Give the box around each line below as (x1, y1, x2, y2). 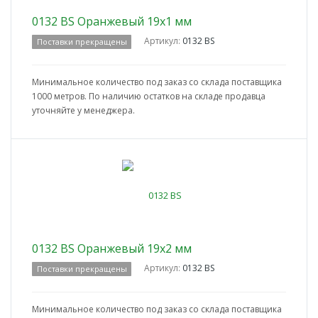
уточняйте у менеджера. (32, 104, 135, 117)
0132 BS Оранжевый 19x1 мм (32, 13, 192, 30)
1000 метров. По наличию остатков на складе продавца (32, 90, 265, 103)
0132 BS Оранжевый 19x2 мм (32, 241, 192, 257)
